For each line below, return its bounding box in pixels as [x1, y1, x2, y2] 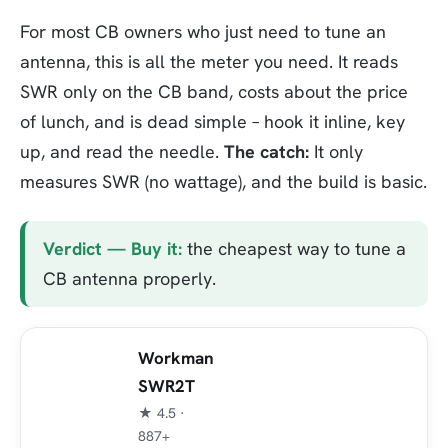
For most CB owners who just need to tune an [20, 20, 386, 44]
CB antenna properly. [43, 266, 216, 290]
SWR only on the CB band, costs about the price [20, 80, 408, 104]
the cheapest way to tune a [182, 236, 406, 260]
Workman [138, 346, 214, 369]
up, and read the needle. [20, 140, 224, 164]
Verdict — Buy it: [43, 236, 182, 260]
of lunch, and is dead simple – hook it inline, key [20, 110, 405, 134]
